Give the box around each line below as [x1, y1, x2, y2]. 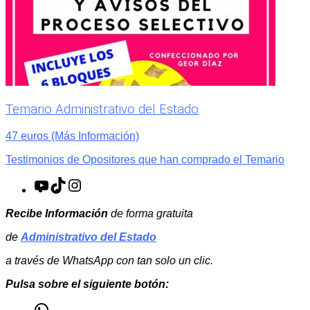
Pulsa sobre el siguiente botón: [6, 277, 169, 290]
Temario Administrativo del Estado [6, 102, 199, 118]
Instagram [82, 176, 131, 188]
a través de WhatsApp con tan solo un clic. [6, 254, 213, 266]
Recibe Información [6, 207, 108, 219]
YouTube [49, 176, 93, 188]
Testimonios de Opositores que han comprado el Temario [6, 153, 284, 165]
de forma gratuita [108, 207, 193, 219]
